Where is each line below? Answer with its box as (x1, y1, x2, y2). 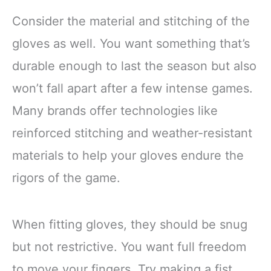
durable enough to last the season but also (12, 58, 256, 73)
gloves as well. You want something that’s (12, 36, 250, 51)
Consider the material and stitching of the (12, 13, 250, 28)
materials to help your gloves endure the (12, 148, 244, 163)
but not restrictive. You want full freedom (12, 240, 246, 255)
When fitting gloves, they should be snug (12, 217, 247, 232)
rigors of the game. (12, 170, 120, 185)
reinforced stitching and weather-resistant (12, 125, 252, 140)
